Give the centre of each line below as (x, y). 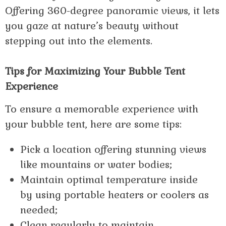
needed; (39, 210)
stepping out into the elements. (79, 41)
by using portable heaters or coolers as (115, 195)
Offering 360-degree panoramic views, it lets (112, 11)
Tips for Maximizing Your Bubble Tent (95, 71)
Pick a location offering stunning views (113, 150)
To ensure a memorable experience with (102, 109)
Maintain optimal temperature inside (109, 180)
